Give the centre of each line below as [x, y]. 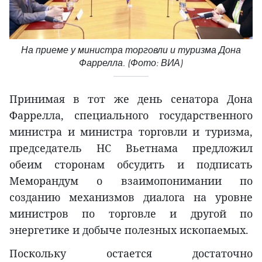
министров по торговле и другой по [131, 214]
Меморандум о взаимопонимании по [131, 181]
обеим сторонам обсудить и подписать [131, 165]
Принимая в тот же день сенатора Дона [131, 99]
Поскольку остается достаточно [131, 254]
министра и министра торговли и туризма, [131, 132]
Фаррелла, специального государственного [131, 116]
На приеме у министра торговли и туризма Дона [131, 50]
